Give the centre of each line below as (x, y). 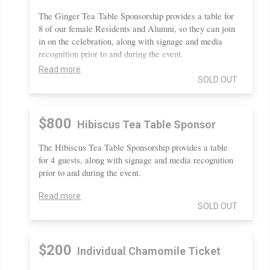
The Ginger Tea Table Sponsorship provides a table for (137, 16)
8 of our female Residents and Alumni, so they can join (137, 28)
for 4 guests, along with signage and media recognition (136, 160)
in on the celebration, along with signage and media (131, 41)
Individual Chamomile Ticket (148, 251)
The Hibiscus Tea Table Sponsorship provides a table (133, 147)
